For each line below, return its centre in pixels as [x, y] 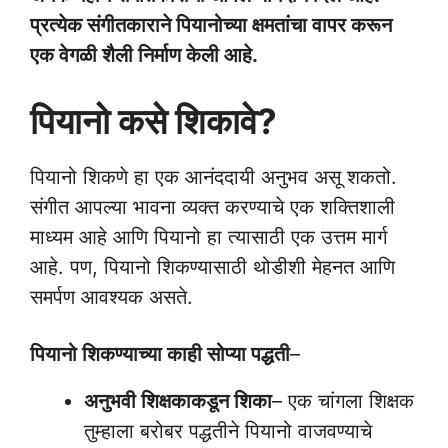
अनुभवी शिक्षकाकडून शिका [178, 401]
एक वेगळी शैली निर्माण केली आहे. [144, 55]
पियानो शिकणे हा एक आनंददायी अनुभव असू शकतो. [213, 177]
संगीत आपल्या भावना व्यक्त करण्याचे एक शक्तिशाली [212, 207]
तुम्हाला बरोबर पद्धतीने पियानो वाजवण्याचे [228, 431]
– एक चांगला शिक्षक [343, 401]
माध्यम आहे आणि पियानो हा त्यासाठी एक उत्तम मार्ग [208, 237]
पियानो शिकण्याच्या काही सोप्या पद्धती [160, 354]
